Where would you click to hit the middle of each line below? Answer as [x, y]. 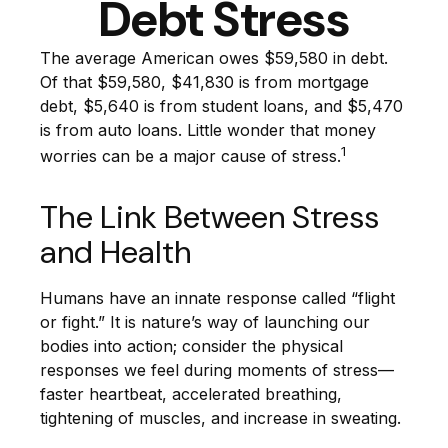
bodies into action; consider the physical [191, 346]
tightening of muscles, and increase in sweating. [220, 418]
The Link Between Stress [209, 217]
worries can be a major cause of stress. [190, 156]
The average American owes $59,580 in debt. [214, 58]
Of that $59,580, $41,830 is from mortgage [204, 82]
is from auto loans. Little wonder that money [208, 130]
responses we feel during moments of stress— [217, 370]
